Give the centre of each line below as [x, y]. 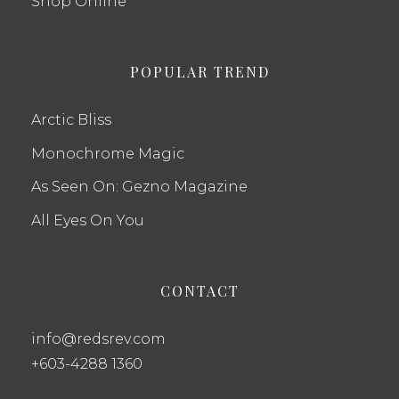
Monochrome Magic [108, 153]
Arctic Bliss [71, 119]
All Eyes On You [88, 221]
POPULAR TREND [199, 71]
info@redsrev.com [98, 339]
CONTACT [199, 291]
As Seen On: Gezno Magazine [139, 187]
